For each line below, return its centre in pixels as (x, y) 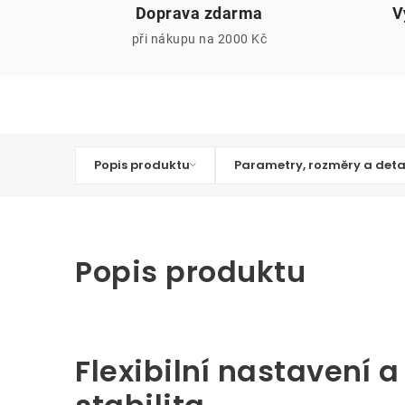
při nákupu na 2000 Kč (199, 38)
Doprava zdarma (199, 13)
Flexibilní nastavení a (237, 371)
